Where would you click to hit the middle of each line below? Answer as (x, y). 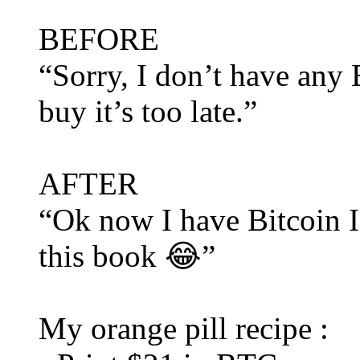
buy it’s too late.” (148, 112)
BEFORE (99, 39)
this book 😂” (127, 256)
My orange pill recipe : (184, 329)
